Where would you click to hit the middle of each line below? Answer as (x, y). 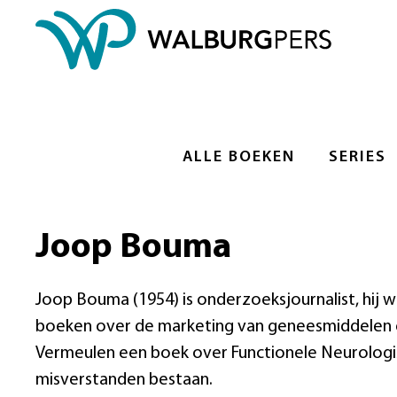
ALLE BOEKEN (239, 157)
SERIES (358, 157)
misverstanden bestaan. (124, 380)
